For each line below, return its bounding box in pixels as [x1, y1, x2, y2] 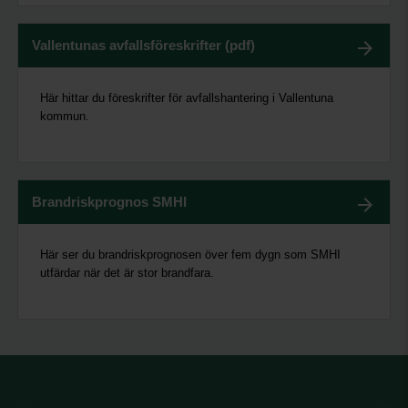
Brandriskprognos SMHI [32, 194, 187, 209]
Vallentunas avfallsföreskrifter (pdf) [32, 37, 255, 53]
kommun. [40, 109, 89, 123]
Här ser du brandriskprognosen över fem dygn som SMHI [40, 248, 341, 261]
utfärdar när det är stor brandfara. [40, 266, 214, 280]
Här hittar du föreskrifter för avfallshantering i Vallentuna [40, 91, 333, 105]
